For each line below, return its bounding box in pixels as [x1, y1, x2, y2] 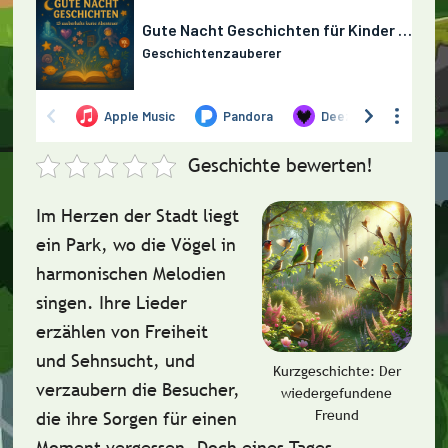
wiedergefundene [281, 383, 393, 402]
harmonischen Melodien [35, 262, 226, 285]
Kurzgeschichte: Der [272, 361, 401, 380]
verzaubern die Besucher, [35, 378, 240, 401]
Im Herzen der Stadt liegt [35, 204, 239, 227]
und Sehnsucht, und [35, 349, 195, 372]
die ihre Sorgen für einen [35, 407, 237, 430]
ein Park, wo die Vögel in [35, 233, 236, 256]
